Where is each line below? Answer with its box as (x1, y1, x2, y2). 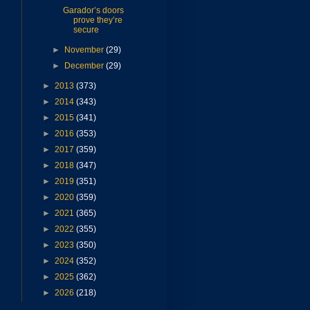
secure (73, 25, 99, 35)
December (64, 61, 107, 71)
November (64, 45, 107, 55)
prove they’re (73, 15, 122, 26)
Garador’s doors (62, 6, 124, 16)
